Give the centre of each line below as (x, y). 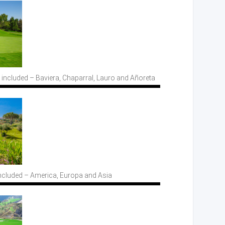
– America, (41, 176)
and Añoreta (136, 78)
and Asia (98, 176)
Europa (71, 176)
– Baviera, (45, 78)
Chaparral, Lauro (89, 78)
